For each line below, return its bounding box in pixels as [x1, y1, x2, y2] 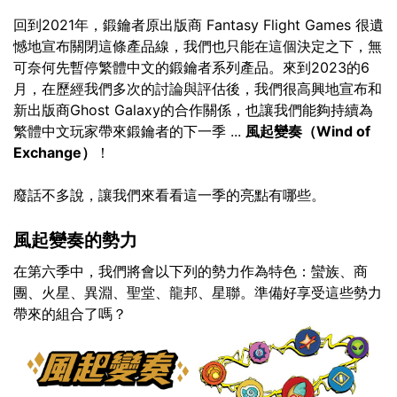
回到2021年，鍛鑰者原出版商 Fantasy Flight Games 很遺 [13, 16, 384, 34]
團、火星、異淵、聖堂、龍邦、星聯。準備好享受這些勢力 [13, 284, 382, 301]
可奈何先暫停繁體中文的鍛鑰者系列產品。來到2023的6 [13, 58, 370, 76]
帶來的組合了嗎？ [13, 305, 127, 323]
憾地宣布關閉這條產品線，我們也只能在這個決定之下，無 [13, 37, 382, 55]
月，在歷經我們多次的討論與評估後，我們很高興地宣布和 [13, 80, 382, 97]
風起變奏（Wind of [245, 122, 370, 140]
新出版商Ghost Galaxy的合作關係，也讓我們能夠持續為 [13, 101, 373, 119]
